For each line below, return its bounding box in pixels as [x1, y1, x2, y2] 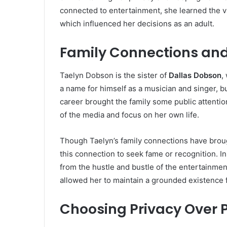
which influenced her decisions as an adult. [60, 19, 214, 29]
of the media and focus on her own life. [60, 109, 199, 120]
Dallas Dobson [169, 70, 221, 80]
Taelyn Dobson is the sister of [60, 70, 169, 80]
